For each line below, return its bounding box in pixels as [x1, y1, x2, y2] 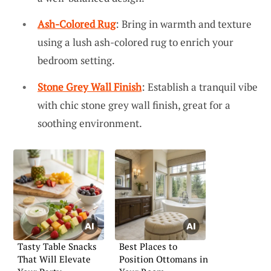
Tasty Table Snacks [18, 240, 97, 252]
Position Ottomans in [119, 252, 208, 265]
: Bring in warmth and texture [116, 17, 252, 31]
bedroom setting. [38, 53, 115, 68]
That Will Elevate [18, 252, 91, 265]
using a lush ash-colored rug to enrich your [38, 35, 233, 50]
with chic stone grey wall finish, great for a [38, 97, 230, 112]
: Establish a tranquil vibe [142, 79, 258, 94]
